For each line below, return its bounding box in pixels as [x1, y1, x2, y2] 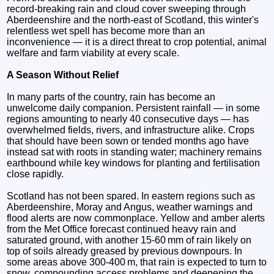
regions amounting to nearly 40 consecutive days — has [7, 113, 250, 124]
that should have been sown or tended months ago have [7, 135, 250, 146]
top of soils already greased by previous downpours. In [7, 245, 243, 256]
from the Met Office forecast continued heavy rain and [7, 223, 237, 234]
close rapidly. [7, 168, 64, 179]
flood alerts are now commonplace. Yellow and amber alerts [7, 212, 265, 223]
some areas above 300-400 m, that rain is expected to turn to [7, 256, 267, 267]
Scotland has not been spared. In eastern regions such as [7, 190, 256, 201]
